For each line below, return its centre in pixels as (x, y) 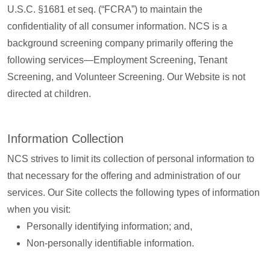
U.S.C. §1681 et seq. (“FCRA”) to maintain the (105, 9)
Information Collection (65, 139)
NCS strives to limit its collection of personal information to (131, 159)
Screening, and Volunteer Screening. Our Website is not (126, 77)
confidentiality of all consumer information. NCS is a (117, 26)
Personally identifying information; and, (109, 226)
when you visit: (39, 209)
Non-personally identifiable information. (110, 243)
